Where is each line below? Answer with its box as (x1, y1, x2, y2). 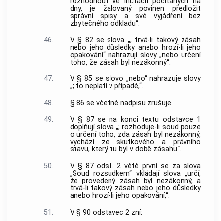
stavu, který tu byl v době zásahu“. (70, 145, 181, 154)
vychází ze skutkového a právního (70, 138, 201, 147)
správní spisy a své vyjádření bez (70, 11, 201, 20)
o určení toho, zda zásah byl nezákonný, (70, 130, 201, 139)
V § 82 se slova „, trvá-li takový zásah (70, 36, 201, 44)
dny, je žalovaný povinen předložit (70, 4, 201, 13)
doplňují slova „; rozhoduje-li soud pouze (70, 123, 201, 132)
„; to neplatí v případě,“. (70, 82, 143, 91)
